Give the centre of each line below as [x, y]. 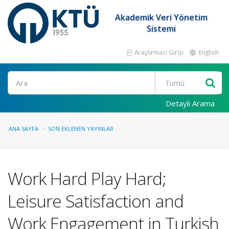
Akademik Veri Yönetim [162, 17]
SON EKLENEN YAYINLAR [81, 129]
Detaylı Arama [190, 103]
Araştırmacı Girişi [158, 52]
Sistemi [162, 29]
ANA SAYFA [24, 129]
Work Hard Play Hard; [87, 178]
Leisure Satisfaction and [96, 201]
